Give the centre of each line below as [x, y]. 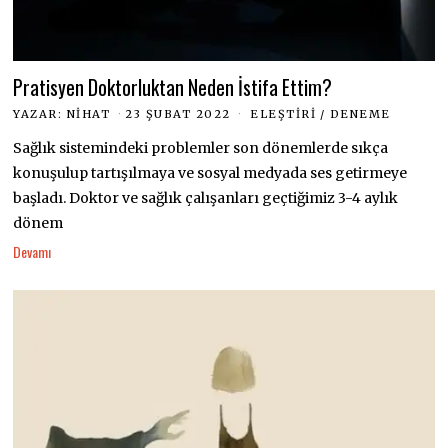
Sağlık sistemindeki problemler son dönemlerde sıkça [201, 148]
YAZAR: [40, 114]
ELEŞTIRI [283, 114]
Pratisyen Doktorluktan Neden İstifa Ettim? [173, 87]
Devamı [32, 251]
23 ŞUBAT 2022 [178, 114]
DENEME [360, 114]
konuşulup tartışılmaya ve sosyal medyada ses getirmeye [210, 173]
